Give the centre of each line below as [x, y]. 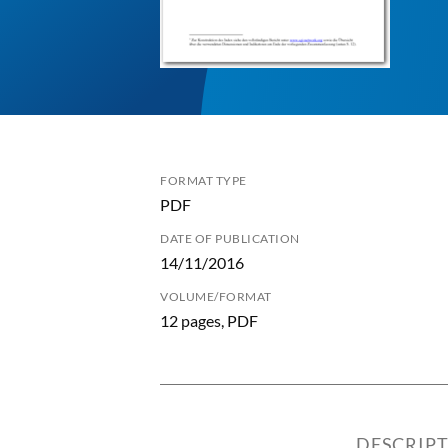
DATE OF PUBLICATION [230, 238]
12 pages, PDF [209, 320]
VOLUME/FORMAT [216, 296]
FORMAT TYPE [203, 180]
